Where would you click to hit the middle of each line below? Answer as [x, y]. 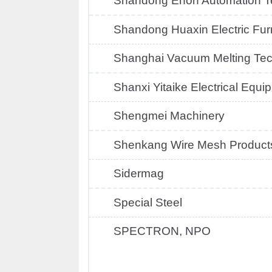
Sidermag [139, 173]
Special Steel [148, 202]
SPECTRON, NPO [162, 231]
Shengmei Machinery [169, 116]
